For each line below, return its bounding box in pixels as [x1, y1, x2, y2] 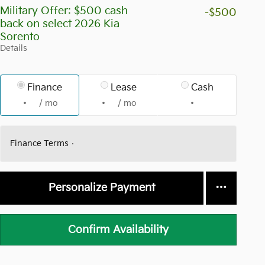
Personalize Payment [49, 182, 155, 195]
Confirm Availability [68, 223, 169, 236]
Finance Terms [10, 138, 69, 148]
